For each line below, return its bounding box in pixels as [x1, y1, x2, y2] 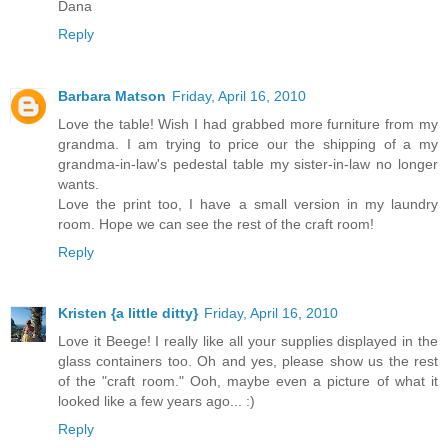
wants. [58, 175, 99, 192]
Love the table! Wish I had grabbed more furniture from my [58, 115, 438, 132]
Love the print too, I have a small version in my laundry [58, 195, 438, 212]
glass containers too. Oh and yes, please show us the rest [58, 353, 438, 370]
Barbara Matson [58, 87, 166, 104]
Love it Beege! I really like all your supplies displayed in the [58, 333, 438, 350]
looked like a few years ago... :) [58, 393, 255, 410]
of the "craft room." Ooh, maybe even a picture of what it [58, 373, 438, 390]
